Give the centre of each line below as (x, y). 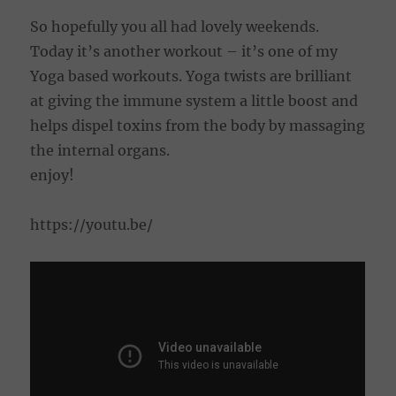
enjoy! (53, 175)
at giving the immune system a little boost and (194, 100)
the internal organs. (100, 150)
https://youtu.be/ (92, 224)
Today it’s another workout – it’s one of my (184, 51)
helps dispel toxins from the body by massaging (198, 125)
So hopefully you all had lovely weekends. (175, 26)
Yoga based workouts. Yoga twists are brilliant (191, 76)
